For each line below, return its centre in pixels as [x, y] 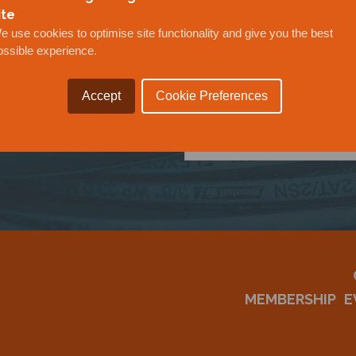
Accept [101, 95]
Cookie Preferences [212, 95]
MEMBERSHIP [290, 299]
